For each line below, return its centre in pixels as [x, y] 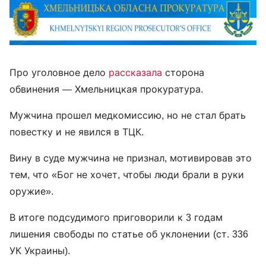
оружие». [33, 191]
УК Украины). [41, 250]
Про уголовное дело [59, 72]
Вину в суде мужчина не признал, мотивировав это [131, 158]
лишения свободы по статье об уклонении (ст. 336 [129, 234]
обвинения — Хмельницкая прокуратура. [108, 89]
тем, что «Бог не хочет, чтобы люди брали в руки [127, 174]
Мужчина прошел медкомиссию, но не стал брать [128, 115]
